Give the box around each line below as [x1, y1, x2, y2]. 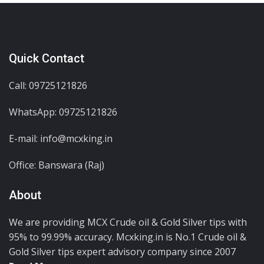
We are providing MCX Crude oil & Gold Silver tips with [9, 216, 247, 229]
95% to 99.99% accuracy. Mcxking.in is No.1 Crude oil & [9, 230, 246, 244]
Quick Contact [9, 51, 84, 66]
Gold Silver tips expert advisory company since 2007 [9, 245, 236, 259]
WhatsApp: [9, 105, 59, 119]
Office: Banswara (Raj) [9, 159, 104, 172]
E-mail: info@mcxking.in [9, 132, 113, 146]
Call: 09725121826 [9, 79, 87, 93]
